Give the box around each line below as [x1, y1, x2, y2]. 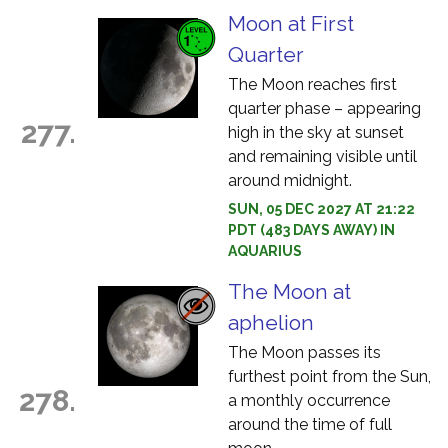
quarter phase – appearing [228, 99, 421, 118]
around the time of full [228, 415, 392, 434]
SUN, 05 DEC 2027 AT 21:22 [228, 201, 415, 217]
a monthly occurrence [228, 391, 390, 410]
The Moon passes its [228, 343, 381, 362]
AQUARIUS [228, 243, 302, 259]
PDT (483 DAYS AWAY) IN [228, 222, 395, 238]
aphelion [228, 310, 314, 335]
